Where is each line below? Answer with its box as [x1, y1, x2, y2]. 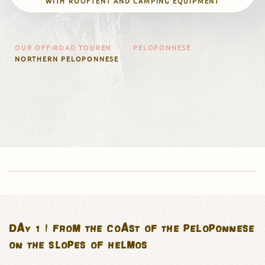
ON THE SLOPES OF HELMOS [9, 238, 148, 250]
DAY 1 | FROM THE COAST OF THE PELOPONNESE [9, 221, 255, 233]
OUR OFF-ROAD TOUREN [15, 43, 112, 53]
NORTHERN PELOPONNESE [15, 54, 119, 64]
